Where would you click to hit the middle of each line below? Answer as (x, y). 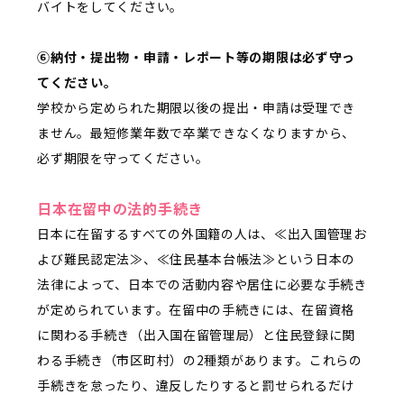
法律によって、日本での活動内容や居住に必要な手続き (202, 284)
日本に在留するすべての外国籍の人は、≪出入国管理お (202, 233)
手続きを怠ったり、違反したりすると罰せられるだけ (196, 385)
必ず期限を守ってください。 (123, 157)
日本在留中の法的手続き (120, 208)
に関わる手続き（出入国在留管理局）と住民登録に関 (197, 334)
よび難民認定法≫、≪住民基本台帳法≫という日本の (197, 258)
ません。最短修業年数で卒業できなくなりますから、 (197, 132)
